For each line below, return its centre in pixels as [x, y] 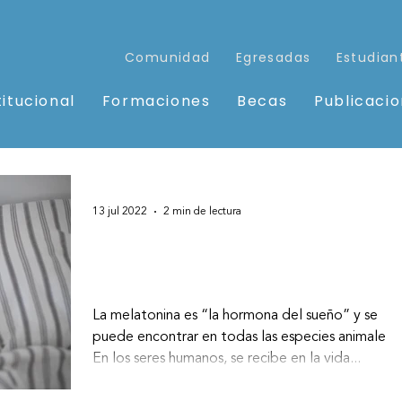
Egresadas [273, 57]
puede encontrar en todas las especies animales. [244, 337]
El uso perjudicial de [198, 252]
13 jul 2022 [120, 212]
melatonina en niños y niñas [238, 280]
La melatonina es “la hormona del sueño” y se [235, 316]
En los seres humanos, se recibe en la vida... [227, 359]
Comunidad [168, 57]
